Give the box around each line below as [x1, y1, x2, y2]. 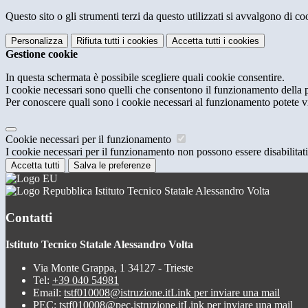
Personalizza [11, 36, 63, 47]
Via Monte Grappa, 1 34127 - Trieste [33, 261, 193, 274]
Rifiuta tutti [76, 36, 120, 47]
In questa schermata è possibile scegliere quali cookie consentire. [5, 71, 285, 84]
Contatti [5, 210, 52, 225]
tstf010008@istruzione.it [64, 286, 170, 298]
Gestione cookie [5, 48, 78, 60]
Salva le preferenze [74, 160, 151, 171]
